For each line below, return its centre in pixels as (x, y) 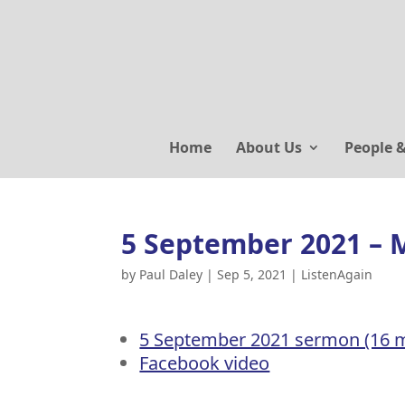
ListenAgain (337, 274)
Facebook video (205, 363)
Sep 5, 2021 (252, 274)
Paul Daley (171, 274)
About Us (269, 147)
